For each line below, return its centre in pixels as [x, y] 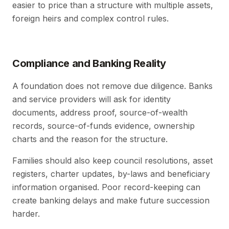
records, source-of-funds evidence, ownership [104, 126]
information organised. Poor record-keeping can [106, 187]
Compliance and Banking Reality [89, 64]
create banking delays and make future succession [111, 201]
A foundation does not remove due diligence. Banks [112, 86]
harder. [26, 214]
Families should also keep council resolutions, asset [112, 161]
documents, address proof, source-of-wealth [100, 113]
